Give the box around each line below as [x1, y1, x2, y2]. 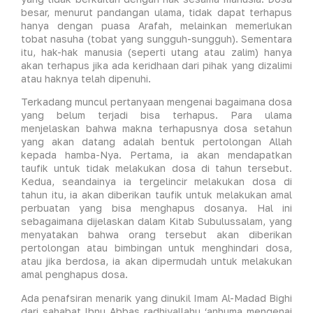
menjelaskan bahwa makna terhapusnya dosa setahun [21, 122, 292, 135]
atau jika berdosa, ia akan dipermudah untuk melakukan [21, 255, 292, 268]
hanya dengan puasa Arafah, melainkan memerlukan [21, 19, 292, 31]
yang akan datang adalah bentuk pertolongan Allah [21, 136, 292, 148]
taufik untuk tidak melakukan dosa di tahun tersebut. [21, 162, 292, 175]
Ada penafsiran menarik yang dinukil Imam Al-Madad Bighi [21, 291, 292, 304]
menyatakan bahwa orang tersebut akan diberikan [21, 228, 292, 241]
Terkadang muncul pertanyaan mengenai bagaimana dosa [21, 96, 292, 108]
